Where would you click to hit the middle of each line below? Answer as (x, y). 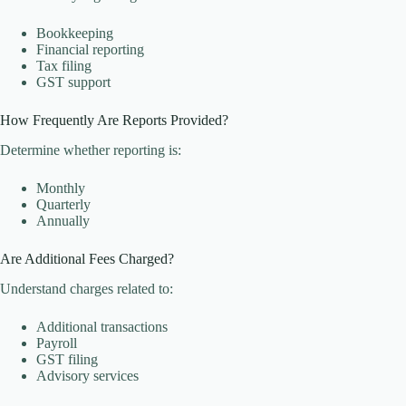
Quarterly (63, 204)
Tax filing (64, 66)
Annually (63, 220)
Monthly (61, 188)
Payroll (57, 343)
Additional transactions (102, 326)
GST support (73, 82)
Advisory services (87, 375)
